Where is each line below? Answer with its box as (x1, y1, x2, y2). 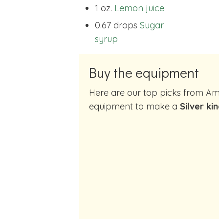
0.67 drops (95, 19, 137, 31)
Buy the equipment (89, 63, 199, 82)
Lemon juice (114, 2, 164, 14)
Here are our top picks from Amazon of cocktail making (89, 87, 95, 99)
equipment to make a (89, 101, 180, 112)
